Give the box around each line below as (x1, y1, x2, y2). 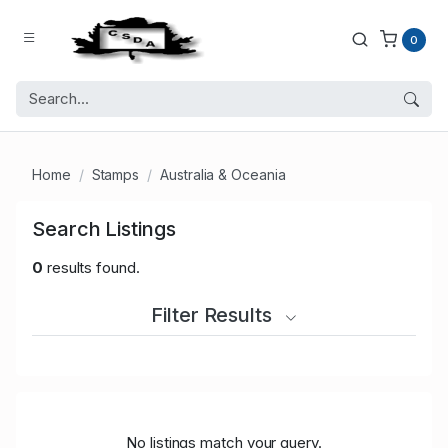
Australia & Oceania (160, 166, 286, 184)
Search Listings (32, 217, 176, 242)
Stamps (91, 166, 140, 184)
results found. (42, 258, 140, 278)
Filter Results (151, 303, 277, 328)
